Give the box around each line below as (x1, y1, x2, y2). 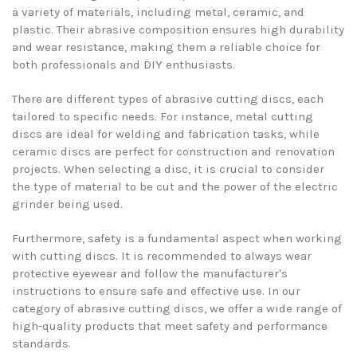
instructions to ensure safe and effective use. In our (12, 283, 300, 298)
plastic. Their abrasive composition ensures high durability (12, 22, 344, 37)
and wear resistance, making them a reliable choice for (12, 39, 320, 54)
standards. (12, 335, 71, 351)
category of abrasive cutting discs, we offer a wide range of (12, 300, 342, 316)
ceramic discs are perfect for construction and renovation (12, 143, 335, 159)
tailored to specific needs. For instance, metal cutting (12, 108, 313, 124)
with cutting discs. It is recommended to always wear (12, 248, 312, 263)
